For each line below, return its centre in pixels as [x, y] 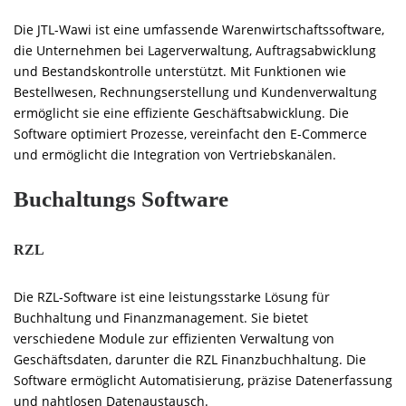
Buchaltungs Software [121, 198]
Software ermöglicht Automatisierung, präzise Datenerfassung [203, 380]
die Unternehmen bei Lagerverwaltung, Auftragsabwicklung [195, 50]
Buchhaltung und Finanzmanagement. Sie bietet [161, 317]
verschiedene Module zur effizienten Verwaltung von [174, 338]
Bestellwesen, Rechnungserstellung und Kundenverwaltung [195, 92]
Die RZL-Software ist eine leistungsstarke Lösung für [172, 296]
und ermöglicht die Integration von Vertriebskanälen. [175, 154]
